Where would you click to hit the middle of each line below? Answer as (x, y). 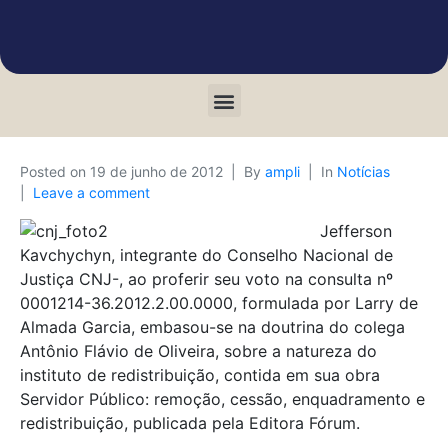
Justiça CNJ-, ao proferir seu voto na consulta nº (206, 279)
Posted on (55, 171)
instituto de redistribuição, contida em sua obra (200, 375)
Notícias (363, 171)
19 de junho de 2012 (156, 171)
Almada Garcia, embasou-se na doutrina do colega (212, 327)
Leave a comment (91, 192)
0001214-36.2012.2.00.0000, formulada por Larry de (219, 303)
